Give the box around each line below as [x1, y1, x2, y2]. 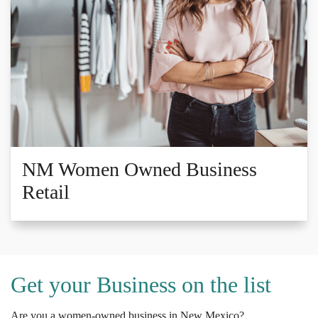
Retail [22, 180, 70, 203]
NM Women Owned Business [22, 158, 257, 180]
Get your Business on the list [11, 272, 277, 298]
